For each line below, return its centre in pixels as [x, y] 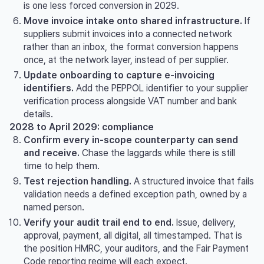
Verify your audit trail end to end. [99, 222]
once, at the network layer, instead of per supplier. [126, 60]
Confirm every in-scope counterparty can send [131, 140]
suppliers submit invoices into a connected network [128, 34]
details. [38, 114]
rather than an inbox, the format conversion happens [131, 47]
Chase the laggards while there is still [157, 153]
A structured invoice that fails [193, 181]
